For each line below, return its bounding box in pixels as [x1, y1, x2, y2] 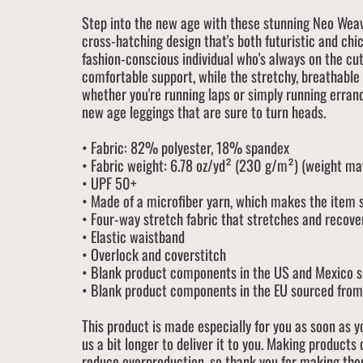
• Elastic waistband [82, 224, 186, 247]
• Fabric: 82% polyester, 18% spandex [82, 135, 290, 158]
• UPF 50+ [82, 171, 138, 194]
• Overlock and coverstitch [82, 242, 227, 265]
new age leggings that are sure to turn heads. [82, 100, 327, 122]
